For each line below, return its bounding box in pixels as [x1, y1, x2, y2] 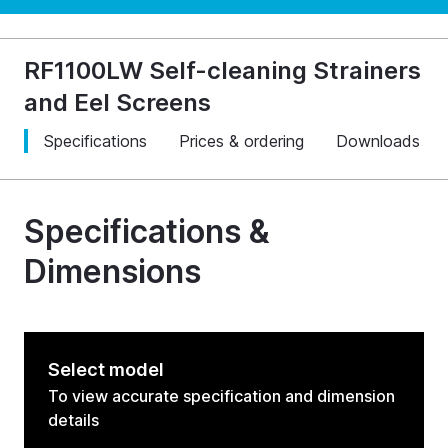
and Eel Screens [24, 88, 211, 117]
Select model [48, 359, 164, 380]
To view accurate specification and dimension [48, 386, 395, 406]
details [48, 410, 99, 430]
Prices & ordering [179, 131, 304, 151]
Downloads [336, 131, 420, 151]
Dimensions [24, 252, 201, 291]
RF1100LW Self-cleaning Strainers [24, 56, 421, 85]
